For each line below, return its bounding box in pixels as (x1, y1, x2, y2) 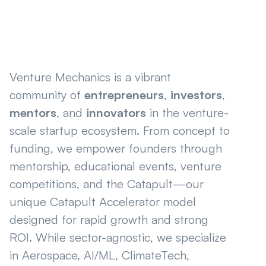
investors (170, 87, 222, 102)
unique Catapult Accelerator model (9, 194, 196, 209)
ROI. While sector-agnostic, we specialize (9, 229, 226, 245)
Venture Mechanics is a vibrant (9, 69, 171, 84)
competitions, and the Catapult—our (9, 176, 204, 191)
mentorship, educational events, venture (9, 158, 221, 173)
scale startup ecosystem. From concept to (9, 122, 230, 138)
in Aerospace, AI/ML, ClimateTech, (9, 247, 189, 262)
